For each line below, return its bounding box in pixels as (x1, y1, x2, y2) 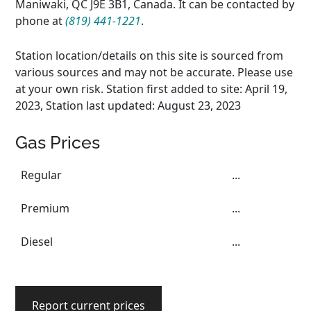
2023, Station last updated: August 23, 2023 (15, 98, 242, 113)
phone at (15, 13, 66, 28)
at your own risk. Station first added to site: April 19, (15, 81, 288, 96)
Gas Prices (15, 132, 101, 153)
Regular (21, 167, 62, 183)
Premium (21, 201, 70, 216)
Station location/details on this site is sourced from (15, 48, 284, 63)
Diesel (21, 234, 53, 249)
